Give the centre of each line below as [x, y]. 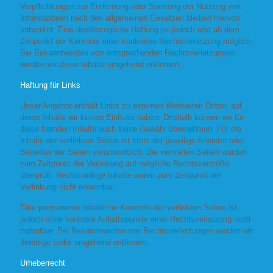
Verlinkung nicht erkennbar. [68, 187]
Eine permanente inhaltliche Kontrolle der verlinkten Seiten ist [129, 207]
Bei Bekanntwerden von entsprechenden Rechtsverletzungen [127, 53]
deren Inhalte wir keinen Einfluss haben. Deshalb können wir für [132, 117]
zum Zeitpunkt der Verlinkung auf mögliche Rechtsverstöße [125, 164]
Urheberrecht [43, 263]
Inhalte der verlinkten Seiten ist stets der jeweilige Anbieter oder [132, 140]
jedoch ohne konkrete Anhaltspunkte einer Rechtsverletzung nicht [136, 219]
